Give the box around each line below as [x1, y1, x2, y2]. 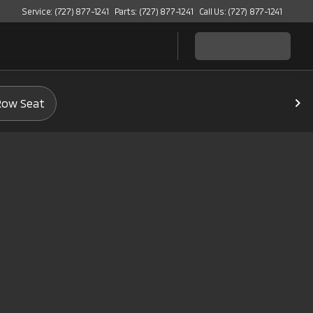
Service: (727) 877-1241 [22, 6, 109, 16]
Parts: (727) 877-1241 [114, 6, 194, 16]
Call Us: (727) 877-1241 [198, 6, 282, 16]
